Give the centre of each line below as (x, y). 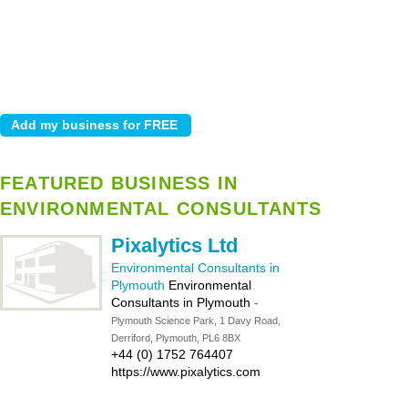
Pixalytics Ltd (174, 245)
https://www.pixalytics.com (186, 372)
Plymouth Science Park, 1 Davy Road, (196, 321)
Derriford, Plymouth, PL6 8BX (176, 338)
